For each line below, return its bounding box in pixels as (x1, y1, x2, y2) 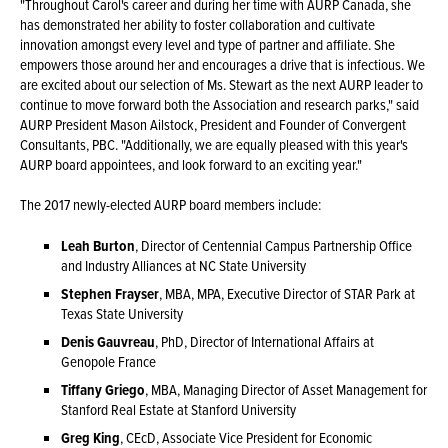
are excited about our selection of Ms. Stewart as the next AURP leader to (20, 74, 424, 96)
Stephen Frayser (60, 282, 159, 304)
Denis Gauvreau (60, 330, 155, 352)
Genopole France (60, 350, 156, 372)
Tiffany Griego (60, 378, 145, 400)
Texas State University (60, 302, 183, 324)
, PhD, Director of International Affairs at (154, 330, 374, 352)
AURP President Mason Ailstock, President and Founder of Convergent (20, 114, 407, 136)
